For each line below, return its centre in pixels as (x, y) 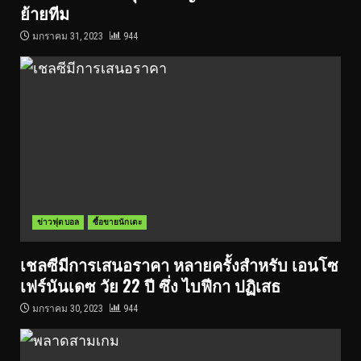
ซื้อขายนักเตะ (117, 222)
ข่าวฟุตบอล (58, 222)
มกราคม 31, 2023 (68, 36)
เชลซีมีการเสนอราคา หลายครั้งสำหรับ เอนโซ (179, 264)
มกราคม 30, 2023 (68, 309)
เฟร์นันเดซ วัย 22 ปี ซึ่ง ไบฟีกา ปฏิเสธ (150, 285)
